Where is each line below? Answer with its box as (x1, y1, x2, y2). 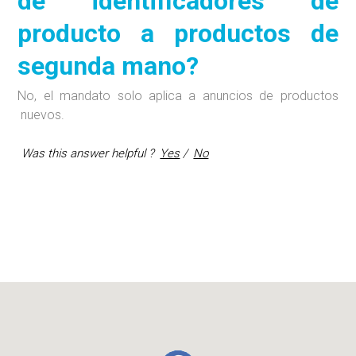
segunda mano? (17, 51, 199, 81)
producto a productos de (17, 18, 339, 48)
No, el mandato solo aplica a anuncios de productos (17, 88, 339, 103)
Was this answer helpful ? (21, 146, 155, 161)
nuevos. (17, 107, 65, 122)
